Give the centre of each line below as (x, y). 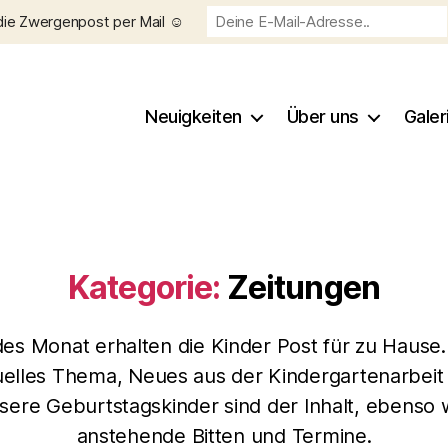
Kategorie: (144, 287)
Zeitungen (303, 287)
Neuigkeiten (193, 117)
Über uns (322, 117)
